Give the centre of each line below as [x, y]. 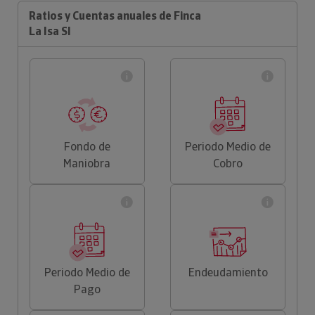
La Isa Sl [50, 31]
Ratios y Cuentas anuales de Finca [115, 16]
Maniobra [87, 163]
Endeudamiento [228, 272]
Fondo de [87, 147]
